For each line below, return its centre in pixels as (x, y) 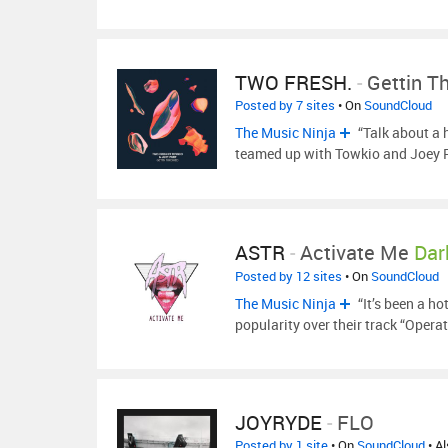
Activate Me (354, 252)
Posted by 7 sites (285, 105)
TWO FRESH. (293, 82)
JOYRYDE (278, 422)
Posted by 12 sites (288, 276)
